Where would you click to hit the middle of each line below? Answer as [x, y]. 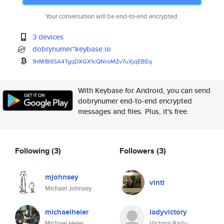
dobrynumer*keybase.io [72, 49]
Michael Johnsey [68, 188]
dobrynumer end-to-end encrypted [135, 101]
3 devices [48, 37]
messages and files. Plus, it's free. [133, 111]
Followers [138, 150]
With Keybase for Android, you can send [144, 90]
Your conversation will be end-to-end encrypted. [112, 16]
